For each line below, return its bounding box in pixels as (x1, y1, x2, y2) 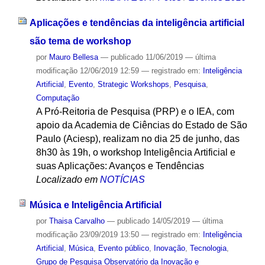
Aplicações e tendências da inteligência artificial (29, 18, 244, 28)
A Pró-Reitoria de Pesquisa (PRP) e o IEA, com (35, 106, 234, 117)
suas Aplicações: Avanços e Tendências (35, 161, 204, 172)
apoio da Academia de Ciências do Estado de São (35, 120, 247, 131)
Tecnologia (189, 243, 227, 253)
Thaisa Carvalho (49, 216, 105, 225)
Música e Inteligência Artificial (29, 199, 161, 210)
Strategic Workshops (97, 80, 169, 89)
